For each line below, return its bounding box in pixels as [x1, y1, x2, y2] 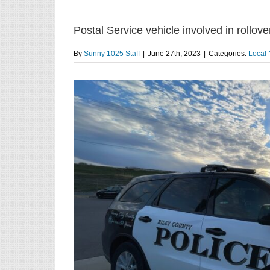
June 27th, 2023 [148, 49, 201, 58]
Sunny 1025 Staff [84, 49, 140, 58]
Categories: [209, 49, 248, 58]
